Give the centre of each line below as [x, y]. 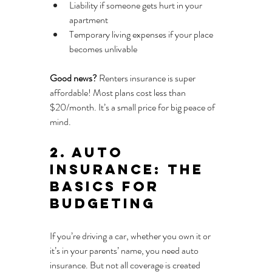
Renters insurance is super [147, 78]
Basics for [107, 187]
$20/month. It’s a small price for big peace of [133, 107]
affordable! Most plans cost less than [119, 93]
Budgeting [103, 204]
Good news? [73, 78]
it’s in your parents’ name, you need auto [125, 251]
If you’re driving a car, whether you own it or [131, 236]
